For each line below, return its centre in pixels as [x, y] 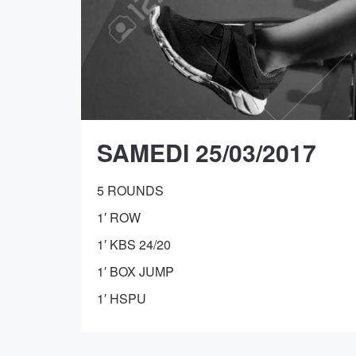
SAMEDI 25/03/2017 [207, 153]
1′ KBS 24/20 [134, 245]
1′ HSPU [122, 299]
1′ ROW [119, 218]
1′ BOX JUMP [135, 272]
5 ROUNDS [130, 191]
